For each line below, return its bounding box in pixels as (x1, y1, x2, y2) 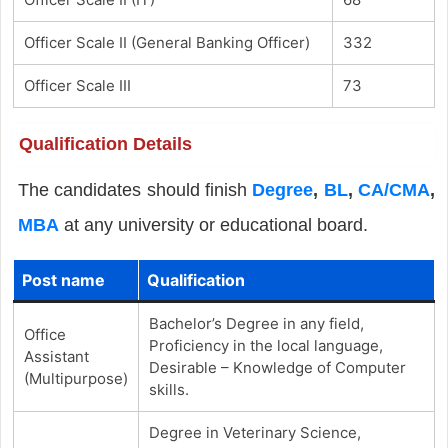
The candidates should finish (17, 179, 253, 200)
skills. (148, 379, 189, 399)
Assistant (23, 346, 89, 366)
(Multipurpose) (23, 368, 128, 388)
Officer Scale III (23, 75, 131, 95)
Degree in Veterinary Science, (148, 422, 361, 442)
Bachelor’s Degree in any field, (148, 313, 364, 333)
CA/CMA (358, 179, 431, 200)
